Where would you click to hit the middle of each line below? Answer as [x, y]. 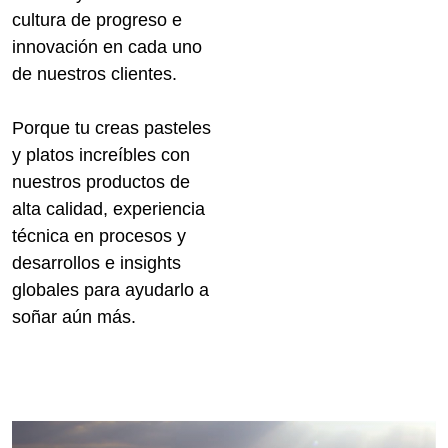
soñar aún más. [74, 317]
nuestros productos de [101, 182]
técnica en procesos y [99, 236]
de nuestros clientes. [94, 74]
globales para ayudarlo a [110, 290]
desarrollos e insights [96, 263]
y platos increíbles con [101, 155]
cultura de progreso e [97, 20]
